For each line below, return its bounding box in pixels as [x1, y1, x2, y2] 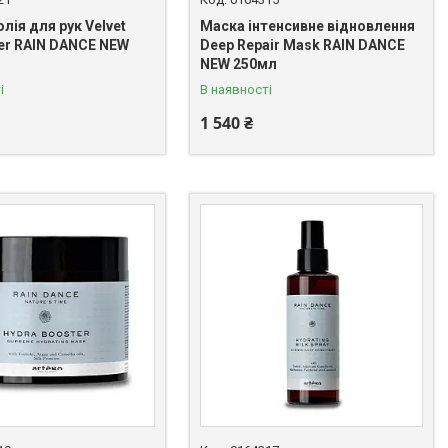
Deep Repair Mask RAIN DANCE [200, 36, 406, 53]
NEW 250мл [200, 55, 278, 72]
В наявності [200, 81, 273, 97]
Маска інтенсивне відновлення [200, 17, 416, 34]
